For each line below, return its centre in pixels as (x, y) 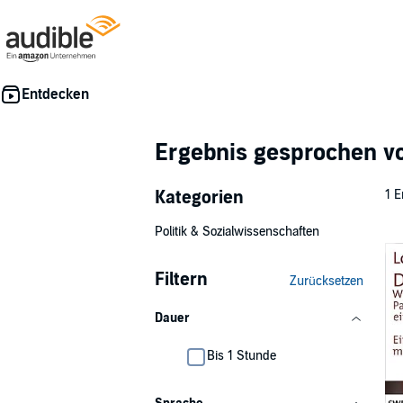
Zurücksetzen (327, 281)
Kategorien (199, 198)
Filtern (181, 280)
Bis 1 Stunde (242, 356)
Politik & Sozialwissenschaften (237, 232)
